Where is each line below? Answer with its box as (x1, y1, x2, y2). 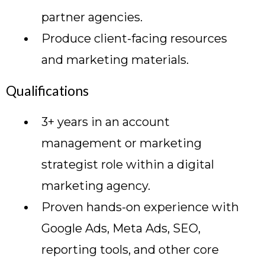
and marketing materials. (41, 53, 189, 67)
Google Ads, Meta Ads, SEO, (41, 221, 201, 235)
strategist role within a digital (41, 157, 214, 172)
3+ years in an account (41, 115, 170, 129)
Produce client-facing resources (41, 31, 227, 46)
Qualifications (6, 82, 89, 99)
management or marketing (41, 136, 202, 150)
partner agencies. (41, 10, 143, 24)
